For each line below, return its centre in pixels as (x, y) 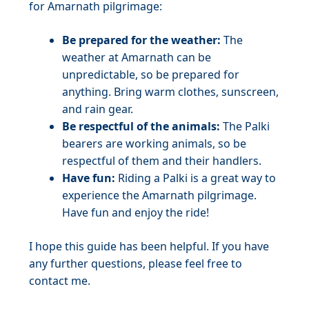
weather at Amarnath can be (137, 57)
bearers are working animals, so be (154, 143)
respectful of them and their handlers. (162, 161)
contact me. (60, 281)
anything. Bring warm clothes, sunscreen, (170, 92)
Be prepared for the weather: (141, 40)
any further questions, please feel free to (136, 263)
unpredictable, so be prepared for (151, 74)
